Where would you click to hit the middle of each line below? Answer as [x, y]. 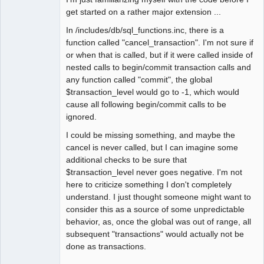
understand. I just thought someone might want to [159, 197]
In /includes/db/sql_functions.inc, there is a [145, 30]
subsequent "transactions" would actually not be [155, 234]
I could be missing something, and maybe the [151, 135]
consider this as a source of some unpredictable [155, 209]
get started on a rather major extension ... [143, 11]
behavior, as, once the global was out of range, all [159, 221]
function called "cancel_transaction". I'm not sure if [160, 42]
